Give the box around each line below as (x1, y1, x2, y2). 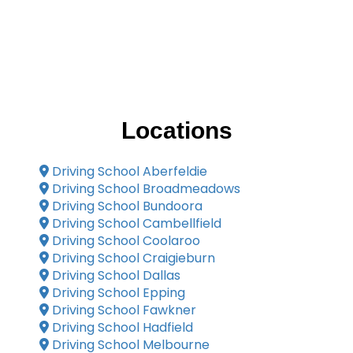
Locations (121, 117, 232, 143)
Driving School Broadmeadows (49, 180, 240, 198)
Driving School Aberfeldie (49, 162, 207, 180)
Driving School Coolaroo (49, 232, 200, 250)
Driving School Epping (49, 284, 185, 302)
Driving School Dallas (49, 266, 180, 284)
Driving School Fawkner (49, 301, 196, 319)
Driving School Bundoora (49, 197, 203, 215)
